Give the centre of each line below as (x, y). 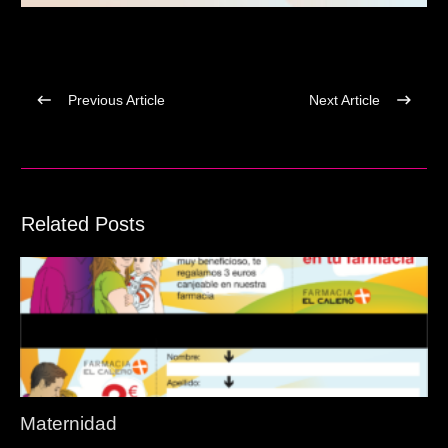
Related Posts (83, 224)
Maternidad (68, 424)
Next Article (344, 99)
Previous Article (116, 99)
